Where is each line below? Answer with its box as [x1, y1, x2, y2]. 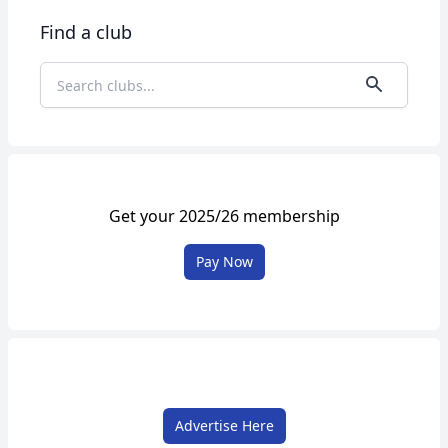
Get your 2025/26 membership [108, 205, 340, 227]
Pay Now [195, 252, 253, 271]
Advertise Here [174, 416, 274, 435]
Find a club [40, 20, 132, 44]
